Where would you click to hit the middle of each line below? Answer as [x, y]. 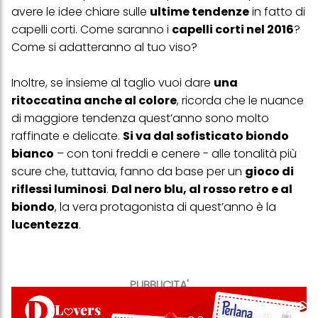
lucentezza [45, 225]
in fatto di [277, 12]
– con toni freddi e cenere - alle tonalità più [175, 154]
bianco [33, 154]
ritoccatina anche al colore [94, 101]
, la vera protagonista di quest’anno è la [165, 207]
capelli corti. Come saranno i [92, 30]
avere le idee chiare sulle [81, 12]
